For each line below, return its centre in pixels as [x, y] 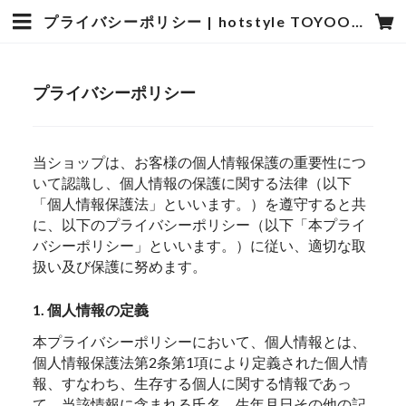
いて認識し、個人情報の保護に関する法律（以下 [193, 182]
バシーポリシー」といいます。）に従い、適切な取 [200, 245]
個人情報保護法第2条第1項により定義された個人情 [201, 362]
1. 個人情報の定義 [91, 310]
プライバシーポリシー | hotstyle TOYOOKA [357, 21]
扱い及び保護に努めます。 [120, 266]
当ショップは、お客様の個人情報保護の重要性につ [200, 161]
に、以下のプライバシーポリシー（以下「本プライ [200, 224]
